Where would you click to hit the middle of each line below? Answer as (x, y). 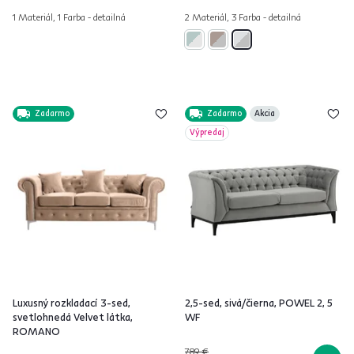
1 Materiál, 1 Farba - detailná (69, 17)
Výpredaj (207, 132)
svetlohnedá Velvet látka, (73, 317)
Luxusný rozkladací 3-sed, (72, 303)
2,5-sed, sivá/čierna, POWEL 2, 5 (259, 303)
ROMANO (36, 331)
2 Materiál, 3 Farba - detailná (243, 17)
